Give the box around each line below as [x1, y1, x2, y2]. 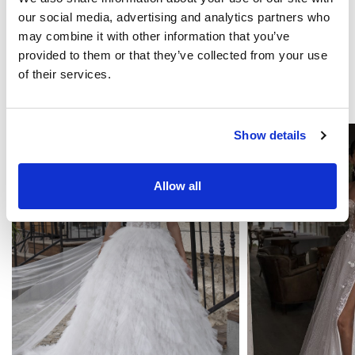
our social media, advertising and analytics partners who [18, 10, 330, 24]
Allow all [154, 178, 201, 193]
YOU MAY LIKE [132, 82, 223, 98]
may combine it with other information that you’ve [18, 29, 290, 43]
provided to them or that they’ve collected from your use [18, 48, 327, 62]
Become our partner [45, 10, 143, 24]
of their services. [18, 67, 111, 81]
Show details [234, 128, 307, 142]
